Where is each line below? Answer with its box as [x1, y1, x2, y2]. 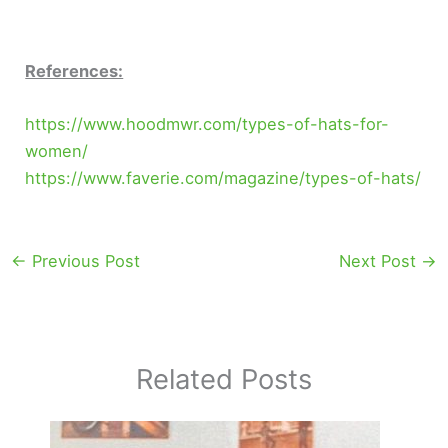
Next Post [339, 250, 422, 271]
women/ [25, 141, 89, 162]
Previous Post [26, 250, 140, 271]
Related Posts [136, 361, 312, 396]
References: [25, 61, 124, 82]
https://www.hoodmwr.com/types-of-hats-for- [25, 114, 390, 135]
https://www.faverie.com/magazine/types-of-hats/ [25, 168, 422, 189]
